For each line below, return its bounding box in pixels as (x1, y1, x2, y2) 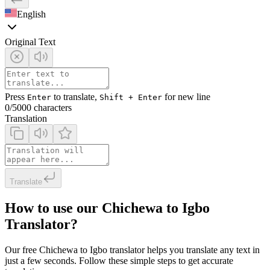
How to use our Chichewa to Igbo (5, 200, 210, 216)
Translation (5, 113, 47, 124)
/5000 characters (10, 102, 72, 113)
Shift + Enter (99, 93, 162, 102)
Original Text (5, 37, 55, 48)
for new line (162, 92, 210, 102)
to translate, (51, 92, 99, 102)
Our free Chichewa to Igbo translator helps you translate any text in (5, 245, 260, 256)
